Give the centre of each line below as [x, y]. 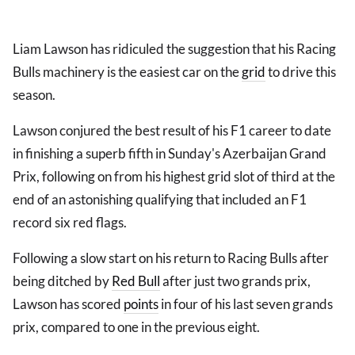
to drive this [301, 72]
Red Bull [136, 281]
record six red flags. [70, 223]
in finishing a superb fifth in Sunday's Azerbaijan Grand [170, 154]
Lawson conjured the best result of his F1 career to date [172, 131]
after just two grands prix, [235, 281]
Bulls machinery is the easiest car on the [127, 72]
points [141, 304]
